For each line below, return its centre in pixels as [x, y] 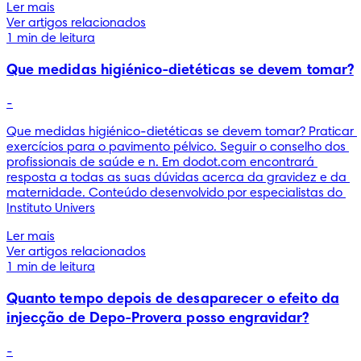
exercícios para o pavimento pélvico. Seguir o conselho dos [176, 147]
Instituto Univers [51, 208]
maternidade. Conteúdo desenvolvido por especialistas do [174, 193]
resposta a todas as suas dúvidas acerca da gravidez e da [176, 178]
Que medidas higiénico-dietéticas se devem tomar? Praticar [180, 132]
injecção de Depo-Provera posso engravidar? [158, 319]
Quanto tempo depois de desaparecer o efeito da [173, 299]
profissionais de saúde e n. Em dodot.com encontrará [160, 162]
